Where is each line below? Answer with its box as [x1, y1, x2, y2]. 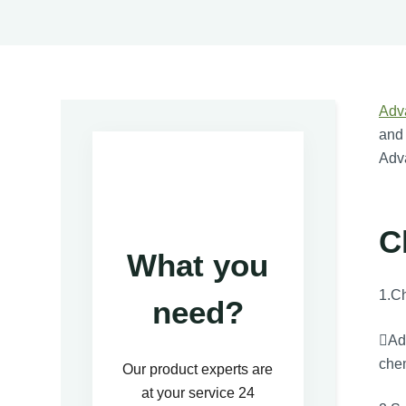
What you [127, 247, 269, 284]
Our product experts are [122, 362, 274, 378]
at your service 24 [140, 385, 255, 401]
